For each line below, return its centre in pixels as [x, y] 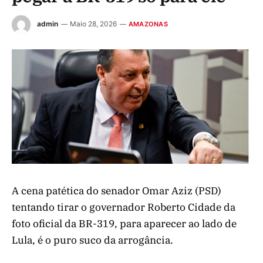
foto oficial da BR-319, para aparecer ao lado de [124, 223]
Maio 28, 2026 [93, 24]
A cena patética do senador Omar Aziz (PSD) [117, 190]
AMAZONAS [148, 24]
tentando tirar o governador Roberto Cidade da [124, 207]
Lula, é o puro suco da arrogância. [92, 240]
